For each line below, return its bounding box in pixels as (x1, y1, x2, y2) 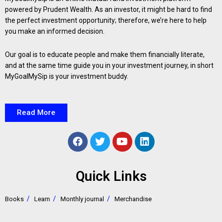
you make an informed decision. (5, 27, 105, 36)
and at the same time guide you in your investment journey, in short (5, 61, 214, 69)
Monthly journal (60, 195, 104, 203)
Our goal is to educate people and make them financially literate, (5, 50, 205, 58)
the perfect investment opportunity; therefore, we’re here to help (5, 16, 207, 25)
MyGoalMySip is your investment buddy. (5, 72, 128, 80)
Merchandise (114, 195, 152, 203)
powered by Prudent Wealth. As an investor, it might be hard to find (5, 5, 212, 14)
